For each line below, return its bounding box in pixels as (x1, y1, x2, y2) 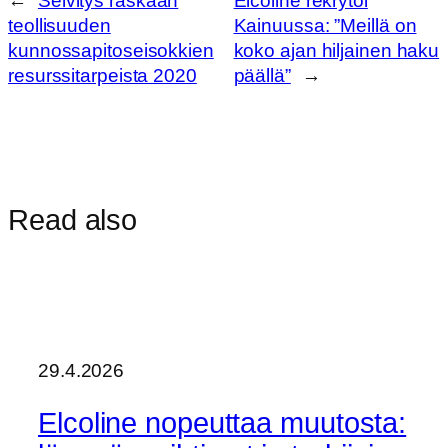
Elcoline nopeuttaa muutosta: (38, 406, 407, 439)
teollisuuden (8, 14, 111, 36)
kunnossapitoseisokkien (8, 39, 214, 61)
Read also (8, 204, 138, 237)
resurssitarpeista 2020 (8, 64, 197, 86)
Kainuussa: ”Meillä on (233, 14, 417, 36)
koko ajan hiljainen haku (233, 39, 440, 61)
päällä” (233, 64, 291, 86)
